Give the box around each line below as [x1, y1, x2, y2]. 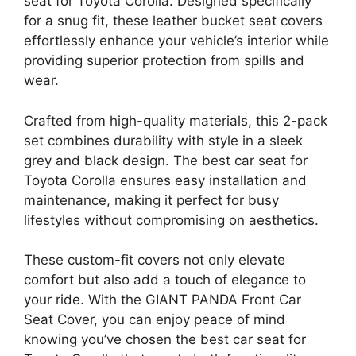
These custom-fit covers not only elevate [24, 252, 285, 269]
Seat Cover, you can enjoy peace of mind [24, 311, 285, 328]
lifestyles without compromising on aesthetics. [24, 211, 319, 228]
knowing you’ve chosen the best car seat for [24, 331, 306, 348]
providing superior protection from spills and [24, 52, 304, 69]
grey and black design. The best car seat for [24, 152, 308, 168]
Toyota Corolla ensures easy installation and [24, 172, 307, 188]
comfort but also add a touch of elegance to [24, 272, 306, 288]
